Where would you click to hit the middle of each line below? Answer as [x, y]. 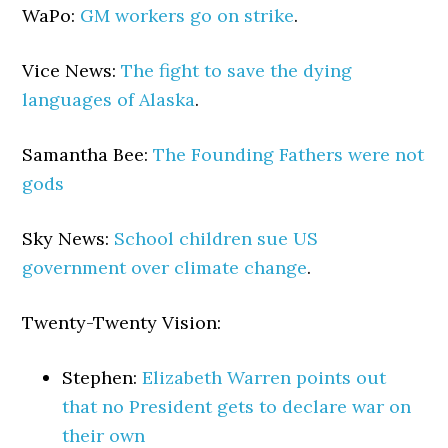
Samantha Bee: [88, 154]
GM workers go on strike [187, 15]
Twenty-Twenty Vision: [122, 322]
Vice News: [72, 70]
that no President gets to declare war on [237, 406]
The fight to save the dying [237, 70]
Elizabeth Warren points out [264, 377]
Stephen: [102, 377]
